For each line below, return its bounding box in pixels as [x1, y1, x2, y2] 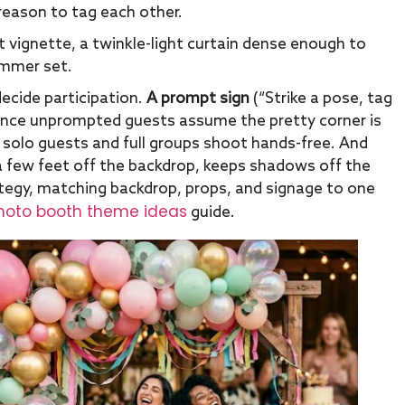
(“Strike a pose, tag [250, 89, 392, 108]
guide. [187, 203, 235, 222]
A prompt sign [146, 89, 250, 108]
